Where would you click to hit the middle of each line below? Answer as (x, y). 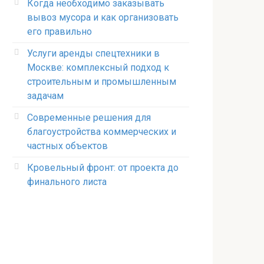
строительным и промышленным (102, 82)
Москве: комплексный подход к (98, 67)
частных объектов (67, 146)
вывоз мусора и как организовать (103, 17)
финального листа (67, 182)
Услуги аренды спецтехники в (93, 53)
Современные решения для (89, 118)
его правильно (60, 32)
